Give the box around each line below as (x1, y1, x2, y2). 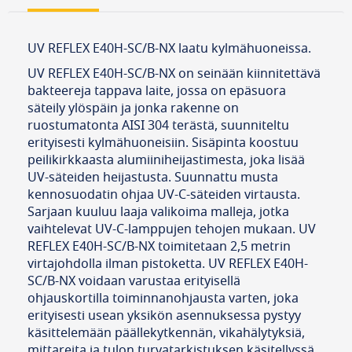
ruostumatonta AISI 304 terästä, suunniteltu (27, 116, 289, 136)
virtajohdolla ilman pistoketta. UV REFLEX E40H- (27, 255, 308, 274)
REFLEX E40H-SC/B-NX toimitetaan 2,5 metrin (27, 237, 291, 257)
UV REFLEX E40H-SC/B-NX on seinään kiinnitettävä (27, 64, 321, 84)
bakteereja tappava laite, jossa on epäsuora (27, 82, 286, 101)
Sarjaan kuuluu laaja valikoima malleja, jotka (27, 203, 289, 222)
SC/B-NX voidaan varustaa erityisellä (27, 272, 240, 291)
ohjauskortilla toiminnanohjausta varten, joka (27, 289, 299, 309)
